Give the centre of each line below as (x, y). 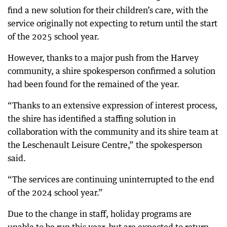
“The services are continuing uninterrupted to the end (111, 179)
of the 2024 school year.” (55, 193)
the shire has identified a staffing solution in (92, 119)
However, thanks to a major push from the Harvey (103, 58)
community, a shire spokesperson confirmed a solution (111, 71)
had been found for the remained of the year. (93, 84)
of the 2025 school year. (53, 36)
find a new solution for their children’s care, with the (108, 10)
